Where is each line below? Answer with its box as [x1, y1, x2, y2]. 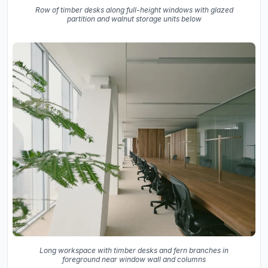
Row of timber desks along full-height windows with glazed [35, 5, 233, 14]
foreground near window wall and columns [62, 255, 206, 264]
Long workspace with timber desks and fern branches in [39, 246, 229, 255]
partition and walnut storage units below [66, 14, 202, 23]
